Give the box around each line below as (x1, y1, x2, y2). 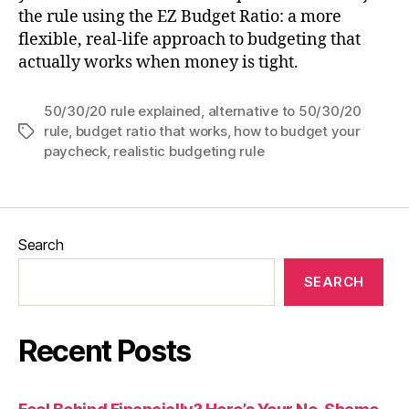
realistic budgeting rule (113, 142, 265, 161)
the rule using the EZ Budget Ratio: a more (18, 6, 341, 28)
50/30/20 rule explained (44, 102, 202, 121)
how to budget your (234, 122, 361, 141)
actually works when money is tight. (18, 52, 299, 74)
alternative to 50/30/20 (207, 102, 362, 121)
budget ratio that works (75, 122, 227, 141)
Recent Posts (18, 333, 192, 370)
